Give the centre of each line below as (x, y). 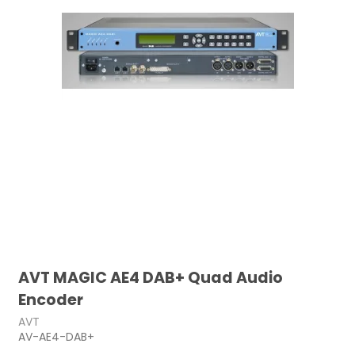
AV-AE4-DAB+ (57, 336)
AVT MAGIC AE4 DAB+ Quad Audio (151, 278)
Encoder (51, 300)
